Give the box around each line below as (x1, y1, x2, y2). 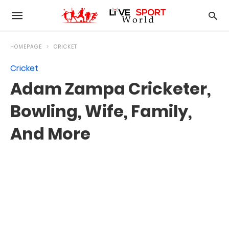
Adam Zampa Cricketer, (10, 77, 211, 100)
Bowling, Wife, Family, (10, 100, 192, 123)
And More (10, 122, 90, 145)
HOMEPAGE (10, 43, 42, 51)
